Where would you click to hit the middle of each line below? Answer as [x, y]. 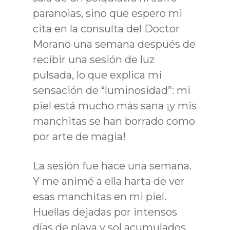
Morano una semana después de [114, 44]
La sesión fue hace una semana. [112, 166]
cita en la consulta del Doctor [106, 28]
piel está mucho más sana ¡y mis [115, 106]
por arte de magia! [79, 136]
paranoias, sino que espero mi [108, 13]
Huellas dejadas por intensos [105, 212]
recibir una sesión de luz [94, 59]
